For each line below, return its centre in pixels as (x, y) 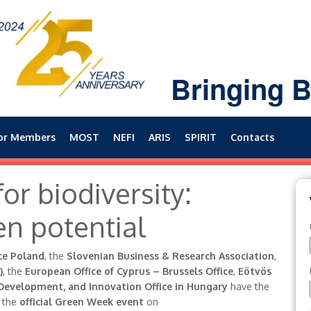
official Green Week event (81, 302)
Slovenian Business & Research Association (170, 256)
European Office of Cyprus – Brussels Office (129, 271)
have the (249, 286)
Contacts (252, 137)
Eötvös (254, 271)
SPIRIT (201, 137)
